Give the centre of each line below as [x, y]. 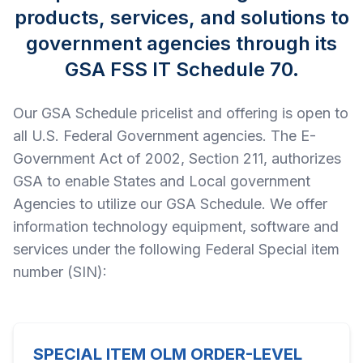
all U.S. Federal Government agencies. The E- [164, 136]
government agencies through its [181, 43]
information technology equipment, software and [176, 226]
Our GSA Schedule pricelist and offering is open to [181, 113]
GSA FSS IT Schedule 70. [181, 69]
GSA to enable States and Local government [162, 181]
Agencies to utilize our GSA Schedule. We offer [170, 204]
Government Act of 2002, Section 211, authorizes [177, 158]
